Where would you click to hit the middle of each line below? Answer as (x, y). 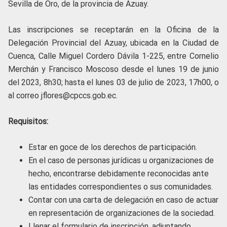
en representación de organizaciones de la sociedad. (122, 213)
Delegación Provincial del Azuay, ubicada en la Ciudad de (113, 43)
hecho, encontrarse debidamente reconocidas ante (119, 173)
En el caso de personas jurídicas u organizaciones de (121, 160)
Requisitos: (28, 121)
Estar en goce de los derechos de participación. (113, 147)
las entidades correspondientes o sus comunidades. (121, 186)
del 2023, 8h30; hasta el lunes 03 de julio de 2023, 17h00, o (113, 82)
